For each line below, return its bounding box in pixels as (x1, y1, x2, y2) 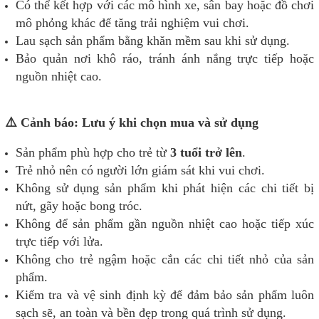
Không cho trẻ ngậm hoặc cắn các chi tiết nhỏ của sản (16, 252, 314, 267)
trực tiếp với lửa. (16, 234, 103, 249)
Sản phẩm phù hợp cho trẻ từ (16, 145, 170, 160)
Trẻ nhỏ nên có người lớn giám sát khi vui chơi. (16, 163, 265, 178)
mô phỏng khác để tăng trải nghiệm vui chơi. (16, 16, 249, 31)
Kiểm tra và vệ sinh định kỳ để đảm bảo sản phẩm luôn (16, 288, 314, 303)
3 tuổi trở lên (170, 145, 242, 160)
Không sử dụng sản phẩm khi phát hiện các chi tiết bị (16, 181, 314, 196)
